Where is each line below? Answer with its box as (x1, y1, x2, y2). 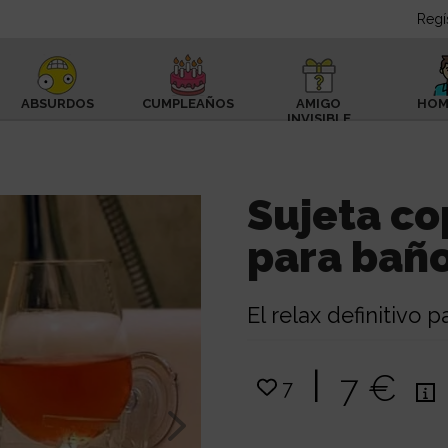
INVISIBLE (286, 111, 351, 126)
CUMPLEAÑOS (142, 96, 235, 111)
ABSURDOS (20, 96, 94, 111)
